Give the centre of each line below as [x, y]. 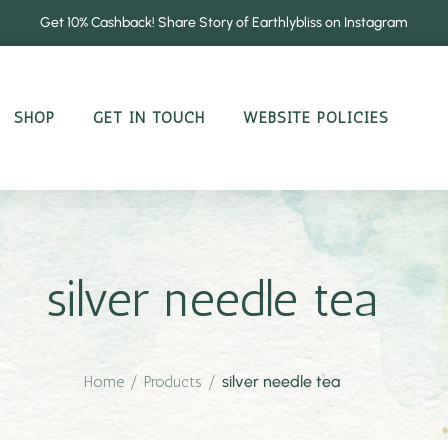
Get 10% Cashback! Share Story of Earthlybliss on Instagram [224, 22]
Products [175, 382]
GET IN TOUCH [148, 117]
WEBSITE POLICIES [315, 117]
